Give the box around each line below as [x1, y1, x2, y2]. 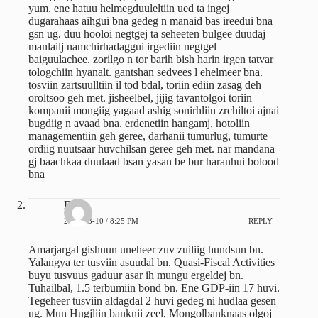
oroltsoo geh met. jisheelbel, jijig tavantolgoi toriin [28, 92, 252, 104]
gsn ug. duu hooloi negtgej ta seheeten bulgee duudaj [28, 28, 265, 40]
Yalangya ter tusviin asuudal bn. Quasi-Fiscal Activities [28, 256, 275, 269]
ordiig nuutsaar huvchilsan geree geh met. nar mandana [28, 143, 275, 155]
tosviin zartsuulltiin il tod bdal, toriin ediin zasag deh [28, 79, 261, 92]
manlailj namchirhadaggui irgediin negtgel [28, 40, 216, 53]
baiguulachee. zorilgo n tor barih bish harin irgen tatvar [28, 53, 273, 66]
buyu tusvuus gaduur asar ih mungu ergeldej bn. [28, 269, 243, 282]
